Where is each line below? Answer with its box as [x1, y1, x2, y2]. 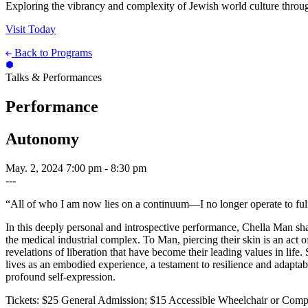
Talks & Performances [5, 71, 102, 84]
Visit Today [5, 23, 56, 36]
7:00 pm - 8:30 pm [66, 162, 146, 174]
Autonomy [5, 130, 79, 148]
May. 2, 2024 [5, 162, 63, 174]
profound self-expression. [5, 270, 115, 283]
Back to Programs [14, 47, 92, 59]
